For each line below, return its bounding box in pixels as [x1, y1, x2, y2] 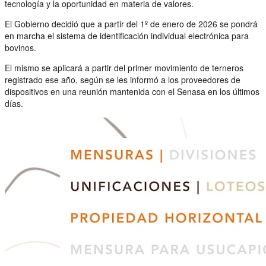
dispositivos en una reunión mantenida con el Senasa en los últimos [5, 85, 259, 97]
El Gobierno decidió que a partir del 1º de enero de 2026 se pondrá [5, 17, 258, 30]
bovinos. [5, 41, 36, 53]
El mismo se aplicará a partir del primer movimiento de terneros [5, 61, 243, 74]
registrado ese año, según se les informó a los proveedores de [5, 73, 240, 85]
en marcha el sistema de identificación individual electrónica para [5, 29, 249, 42]
